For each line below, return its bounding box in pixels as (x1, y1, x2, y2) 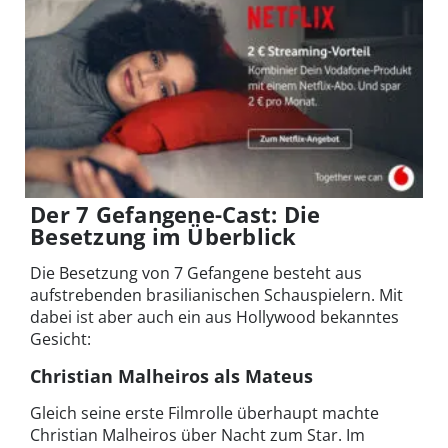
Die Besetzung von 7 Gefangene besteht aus (30, 261, 362, 284)
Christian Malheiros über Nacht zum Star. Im (30, 423, 365, 446)
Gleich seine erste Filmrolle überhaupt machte (30, 401, 379, 424)
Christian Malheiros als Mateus (30, 363, 313, 388)
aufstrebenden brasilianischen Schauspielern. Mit (30, 283, 403, 306)
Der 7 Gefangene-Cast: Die (30, 198, 321, 229)
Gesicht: (30, 327, 91, 350)
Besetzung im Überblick (30, 220, 297, 251)
